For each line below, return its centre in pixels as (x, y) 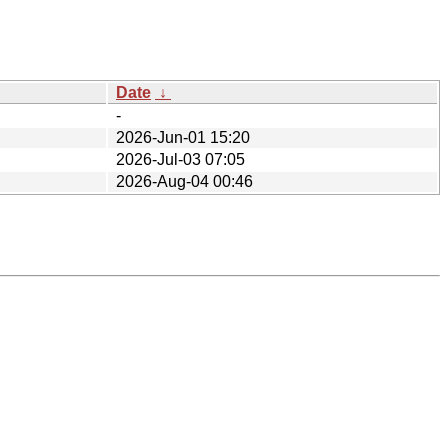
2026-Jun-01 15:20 (183, 137)
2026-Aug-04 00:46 (184, 181)
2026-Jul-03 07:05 (180, 159)
